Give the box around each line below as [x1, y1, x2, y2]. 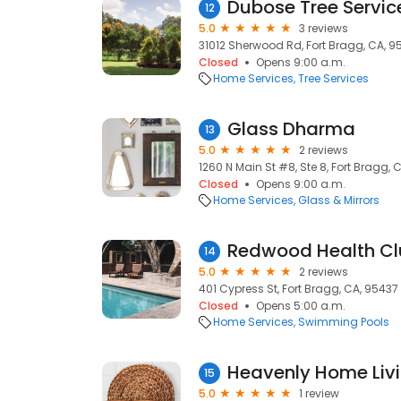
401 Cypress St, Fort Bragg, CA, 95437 [199, 281, 398, 296]
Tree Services [298, 71, 369, 86]
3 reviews [299, 21, 348, 36]
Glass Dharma [227, 116, 355, 141]
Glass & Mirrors [298, 192, 380, 208]
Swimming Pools [298, 314, 389, 329]
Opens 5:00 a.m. [256, 298, 346, 313]
